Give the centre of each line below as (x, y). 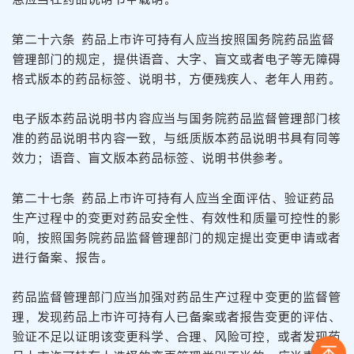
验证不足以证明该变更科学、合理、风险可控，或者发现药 (176, 337)
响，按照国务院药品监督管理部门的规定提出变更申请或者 (176, 237)
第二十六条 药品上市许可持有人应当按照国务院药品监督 (173, 39)
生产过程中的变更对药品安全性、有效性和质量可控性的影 (176, 218)
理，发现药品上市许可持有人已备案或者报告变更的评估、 (176, 317)
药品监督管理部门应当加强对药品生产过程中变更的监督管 (176, 298)
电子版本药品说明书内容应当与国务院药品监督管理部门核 (176, 119)
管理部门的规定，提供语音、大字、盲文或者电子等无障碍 (176, 59)
